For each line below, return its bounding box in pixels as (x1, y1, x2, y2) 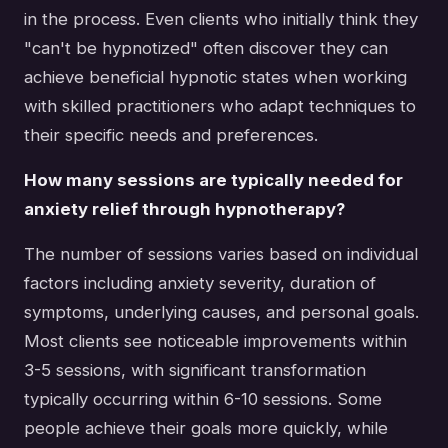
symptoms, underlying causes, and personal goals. (24, 301, 419, 322)
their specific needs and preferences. (24, 124, 318, 145)
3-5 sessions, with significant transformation (24, 359, 366, 380)
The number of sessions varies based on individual (24, 243, 418, 264)
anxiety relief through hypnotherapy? (24, 198, 345, 219)
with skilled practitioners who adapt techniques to (24, 95, 416, 116)
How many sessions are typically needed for (24, 169, 403, 190)
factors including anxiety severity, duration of (24, 272, 376, 293)
